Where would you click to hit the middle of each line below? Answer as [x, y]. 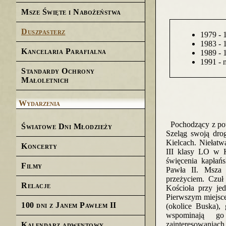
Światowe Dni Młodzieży [67, 126]
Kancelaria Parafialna [64, 51]
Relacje [36, 185]
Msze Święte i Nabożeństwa [71, 12]
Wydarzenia [39, 103]
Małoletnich [45, 80]
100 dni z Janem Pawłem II [69, 205]
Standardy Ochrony [58, 71]
